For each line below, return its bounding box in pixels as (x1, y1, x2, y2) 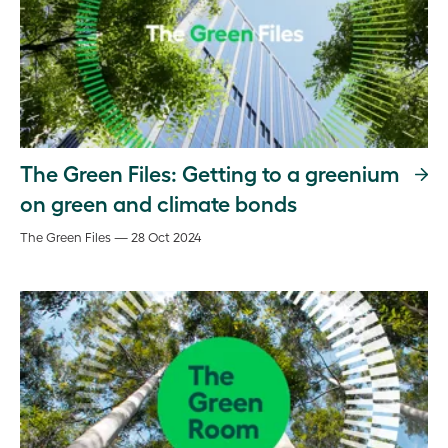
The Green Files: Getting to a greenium (20, 159, 399, 186)
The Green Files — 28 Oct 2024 (20, 229, 201, 244)
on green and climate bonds (20, 189, 297, 216)
